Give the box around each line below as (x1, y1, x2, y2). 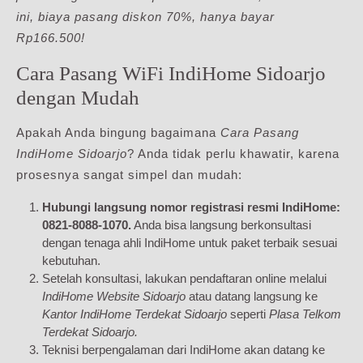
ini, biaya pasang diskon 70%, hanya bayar (16, 10, 275, 23)
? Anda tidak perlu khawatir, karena (127, 147, 340, 160)
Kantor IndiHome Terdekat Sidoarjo (42, 307, 227, 321)
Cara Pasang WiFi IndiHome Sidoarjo (16, 62, 326, 84)
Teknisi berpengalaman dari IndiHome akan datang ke (42, 343, 325, 357)
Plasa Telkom (269, 307, 341, 321)
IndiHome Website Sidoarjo (42, 289, 186, 303)
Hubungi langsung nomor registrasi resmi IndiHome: (42, 200, 340, 214)
